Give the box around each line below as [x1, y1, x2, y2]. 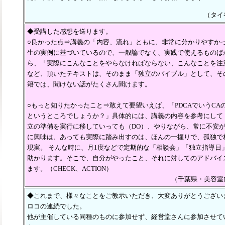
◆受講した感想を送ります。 [27, 28, 112, 35]
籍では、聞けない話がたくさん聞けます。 [27, 80, 151, 88]
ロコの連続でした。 [27, 202, 86, 210]
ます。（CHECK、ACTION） [27, 165, 113, 172]
